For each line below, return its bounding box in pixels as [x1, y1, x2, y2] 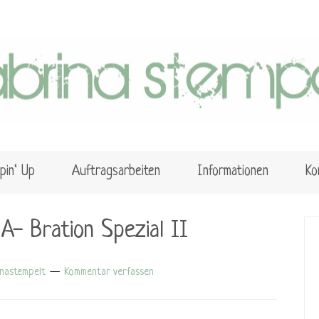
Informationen [197, 164, 268, 179]
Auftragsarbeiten [72, 164, 160, 179]
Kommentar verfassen [64, 266, 154, 278]
